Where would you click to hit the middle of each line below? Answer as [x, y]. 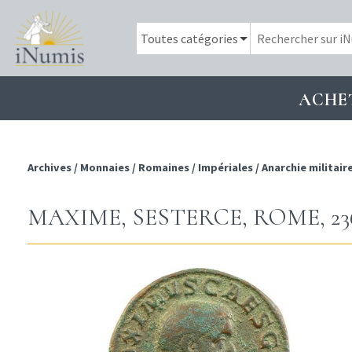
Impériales [225, 168]
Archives [51, 168]
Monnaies [105, 168]
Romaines [164, 168]
